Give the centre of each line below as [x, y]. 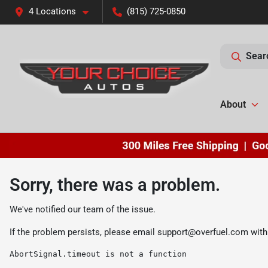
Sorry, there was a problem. [115, 185]
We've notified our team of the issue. [83, 209]
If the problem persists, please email [83, 232]
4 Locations [52, 11]
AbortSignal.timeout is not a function [98, 254]
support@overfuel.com [203, 232]
